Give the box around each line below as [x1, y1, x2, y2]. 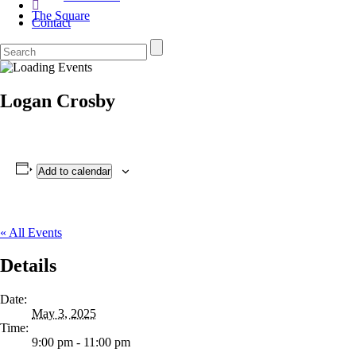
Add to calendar [37, 164, 110, 177]
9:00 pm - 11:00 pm [32, 335, 130, 350]
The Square [32, 8, 90, 22]
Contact [32, 15, 71, 29]
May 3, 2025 [32, 307, 96, 321]
